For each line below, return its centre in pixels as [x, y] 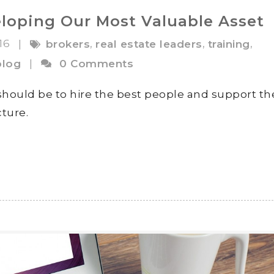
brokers [68, 44]
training [229, 44]
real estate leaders [149, 44]
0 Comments [96, 63]
